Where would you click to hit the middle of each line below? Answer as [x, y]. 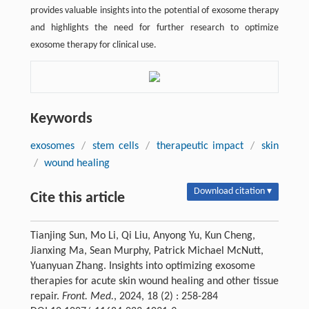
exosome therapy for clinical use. [93, 45]
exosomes [52, 146]
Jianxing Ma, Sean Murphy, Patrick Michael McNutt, [147, 251]
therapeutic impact [200, 146]
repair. [46, 296]
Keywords [61, 119]
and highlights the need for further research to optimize [154, 28]
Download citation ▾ [233, 191]
